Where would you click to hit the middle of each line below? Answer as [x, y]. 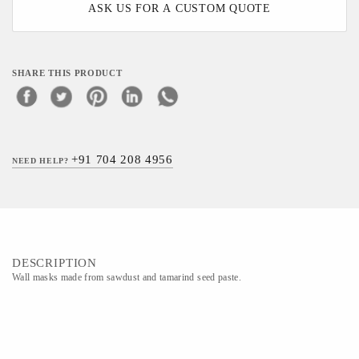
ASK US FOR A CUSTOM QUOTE [179, 8]
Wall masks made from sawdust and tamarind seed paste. [127, 277]
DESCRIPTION [55, 263]
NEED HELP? [42, 161]
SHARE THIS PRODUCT [67, 73]
